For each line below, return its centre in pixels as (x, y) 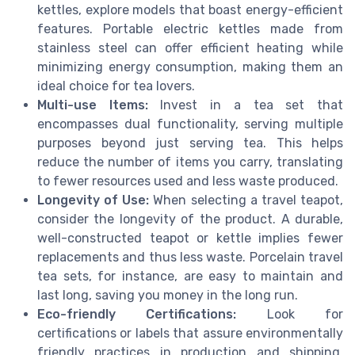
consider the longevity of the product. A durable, (190, 219)
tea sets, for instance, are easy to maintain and (190, 276)
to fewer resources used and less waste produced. (188, 181)
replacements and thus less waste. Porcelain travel (190, 257)
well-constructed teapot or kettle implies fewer (190, 238)
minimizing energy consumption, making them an (190, 67)
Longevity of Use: (94, 200)
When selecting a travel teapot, (246, 200)
